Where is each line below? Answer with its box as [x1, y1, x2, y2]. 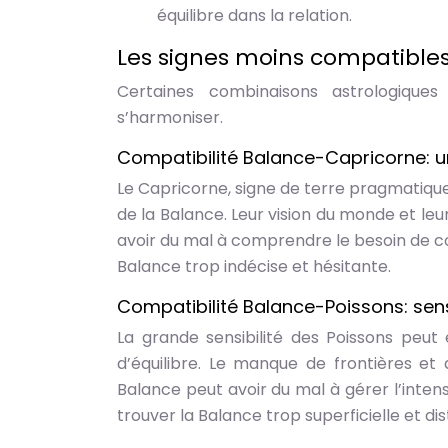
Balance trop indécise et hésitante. [117, 255, 391, 278]
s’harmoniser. [117, 106, 223, 129]
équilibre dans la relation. [157, 4, 352, 27]
